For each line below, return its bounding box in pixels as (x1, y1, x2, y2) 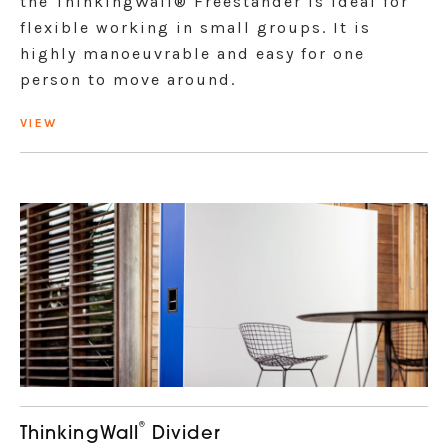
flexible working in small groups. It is (20, 18, 371, 37)
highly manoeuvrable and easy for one (20, 44, 365, 63)
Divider (146, 425, 221, 444)
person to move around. (20, 70, 236, 89)
